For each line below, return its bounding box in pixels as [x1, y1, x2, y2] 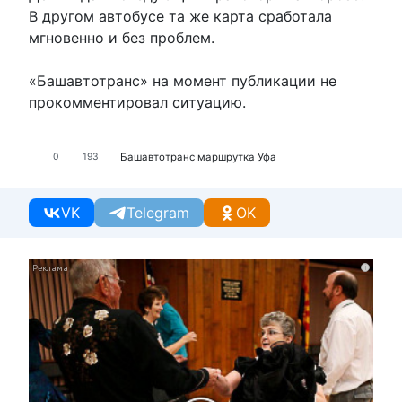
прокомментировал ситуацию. [29, 93, 246, 112]
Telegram [127, 204, 189, 223]
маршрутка [197, 150, 255, 163]
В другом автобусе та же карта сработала [29, 7, 332, 26]
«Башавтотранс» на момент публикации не [29, 72, 336, 91]
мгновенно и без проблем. [29, 29, 214, 48]
